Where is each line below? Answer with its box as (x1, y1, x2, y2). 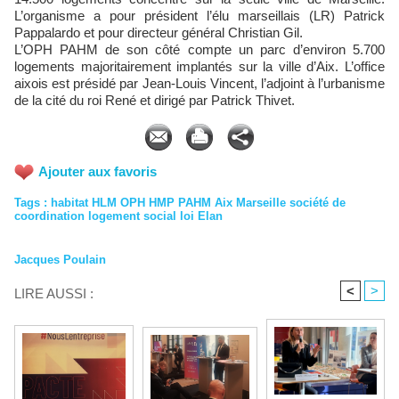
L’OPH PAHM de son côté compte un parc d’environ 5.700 (14, 41, 385, 57)
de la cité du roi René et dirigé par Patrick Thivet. (14, 92, 295, 108)
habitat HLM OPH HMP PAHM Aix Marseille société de (51, 196, 346, 210)
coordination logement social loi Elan (14, 209, 223, 224)
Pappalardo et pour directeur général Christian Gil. (14, 24, 303, 40)
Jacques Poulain (14, 253, 106, 267)
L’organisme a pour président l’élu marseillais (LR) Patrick (14, 7, 385, 23)
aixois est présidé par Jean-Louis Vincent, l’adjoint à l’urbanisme (14, 75, 385, 91)
